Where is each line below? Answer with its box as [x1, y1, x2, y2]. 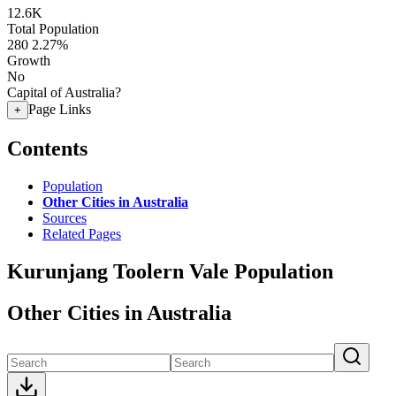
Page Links [28, 102, 91, 117]
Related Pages [42, 225, 121, 241]
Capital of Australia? [7, 85, 121, 100]
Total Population [7, 21, 99, 36]
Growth [7, 53, 50, 68]
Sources [42, 209, 87, 225]
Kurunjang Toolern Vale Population [7, 259, 333, 283]
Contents [7, 136, 88, 160]
